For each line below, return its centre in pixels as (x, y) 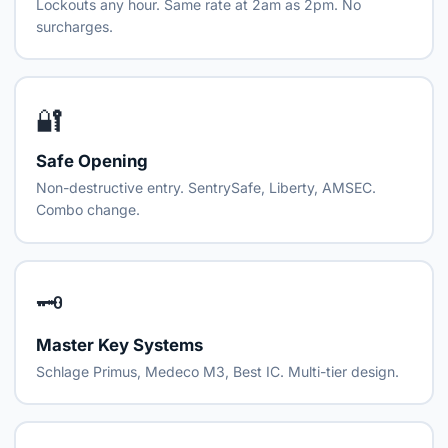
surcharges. (75, 26)
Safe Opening (92, 161)
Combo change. (88, 210)
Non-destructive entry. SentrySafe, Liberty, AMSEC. (206, 188)
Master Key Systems (120, 344)
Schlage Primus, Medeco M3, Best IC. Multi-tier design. (218, 372)
